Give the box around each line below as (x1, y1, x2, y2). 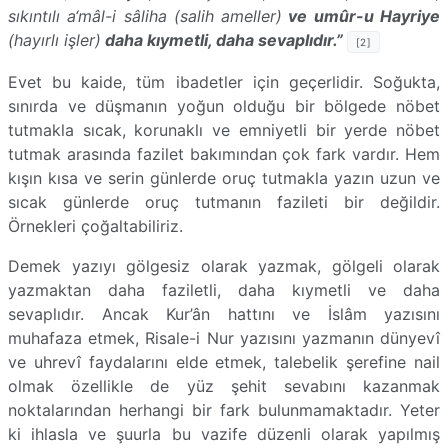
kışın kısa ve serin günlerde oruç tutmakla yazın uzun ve (8, 167, 440, 188)
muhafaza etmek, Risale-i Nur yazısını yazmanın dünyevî (8, 327, 440, 348)
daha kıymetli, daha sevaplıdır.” (101, 29, 343, 50)
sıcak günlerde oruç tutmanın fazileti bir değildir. (8, 191, 440, 212)
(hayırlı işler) (8, 29, 101, 50)
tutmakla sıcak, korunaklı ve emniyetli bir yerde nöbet (8, 119, 440, 140)
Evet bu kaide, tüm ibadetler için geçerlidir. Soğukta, (8, 71, 440, 92)
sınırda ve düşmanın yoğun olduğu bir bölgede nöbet (8, 95, 440, 116)
